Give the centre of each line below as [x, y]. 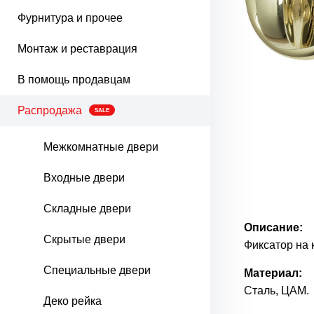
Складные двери [87, 209]
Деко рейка [73, 301]
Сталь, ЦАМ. [277, 290]
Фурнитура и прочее [70, 18]
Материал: [273, 273]
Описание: [273, 227]
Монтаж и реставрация [77, 49]
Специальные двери [97, 270]
